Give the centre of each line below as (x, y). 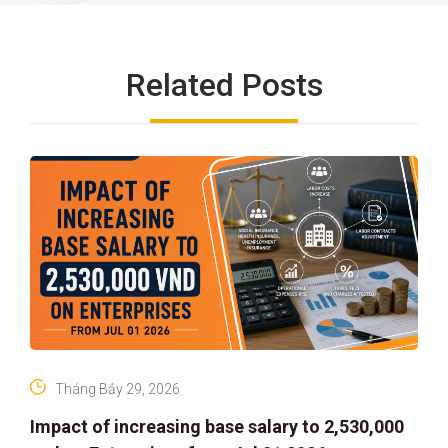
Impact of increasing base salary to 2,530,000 (217, 426)
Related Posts (224, 84)
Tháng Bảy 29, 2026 (117, 388)
